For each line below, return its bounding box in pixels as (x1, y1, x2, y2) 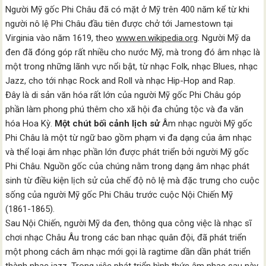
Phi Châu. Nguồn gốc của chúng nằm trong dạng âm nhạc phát (5, 161, 250, 172)
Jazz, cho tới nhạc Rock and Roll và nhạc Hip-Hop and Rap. (5, 75, 236, 86)
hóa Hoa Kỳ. (5, 118, 55, 129)
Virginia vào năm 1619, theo (5, 33, 116, 43)
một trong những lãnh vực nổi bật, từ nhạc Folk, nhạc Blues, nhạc (5, 61, 258, 72)
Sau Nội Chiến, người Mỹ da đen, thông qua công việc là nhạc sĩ (5, 218, 252, 229)
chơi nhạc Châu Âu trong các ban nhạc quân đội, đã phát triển (5, 232, 247, 243)
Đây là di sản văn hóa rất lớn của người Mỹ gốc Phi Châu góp (5, 90, 242, 100)
